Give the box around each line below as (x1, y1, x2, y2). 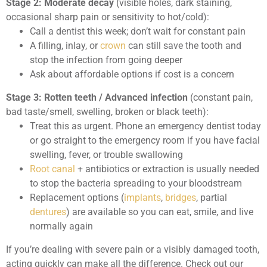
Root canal (30, 163, 75, 175)
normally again (30, 221, 93, 232)
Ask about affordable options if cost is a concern (30, 69, 234, 80)
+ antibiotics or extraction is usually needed (75, 163, 259, 175)
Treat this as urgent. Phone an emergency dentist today (30, 120, 261, 132)
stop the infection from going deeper (30, 54, 182, 66)
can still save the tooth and (126, 40, 241, 52)
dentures (30, 206, 66, 218)
